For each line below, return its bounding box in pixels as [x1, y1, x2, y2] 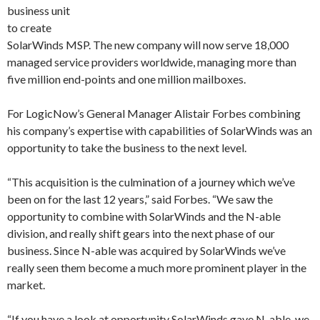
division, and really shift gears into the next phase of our [7, 226, 275, 240]
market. [7, 278, 45, 291]
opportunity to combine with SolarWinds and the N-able [7, 209, 281, 223]
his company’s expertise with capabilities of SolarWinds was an [7, 124, 312, 137]
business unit [7, 4, 70, 17]
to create [7, 21, 51, 34]
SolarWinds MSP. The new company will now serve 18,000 [7, 38, 289, 51]
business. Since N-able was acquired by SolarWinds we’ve [7, 244, 286, 257]
